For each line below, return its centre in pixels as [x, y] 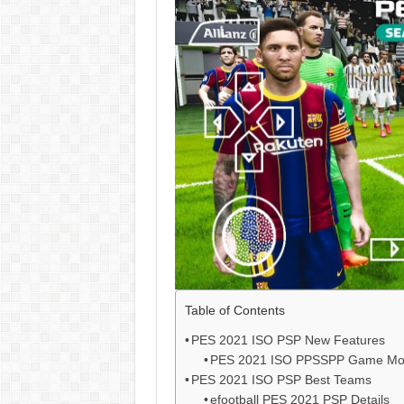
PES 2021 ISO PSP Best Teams [282, 380]
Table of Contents [234, 311]
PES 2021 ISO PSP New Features [289, 340]
